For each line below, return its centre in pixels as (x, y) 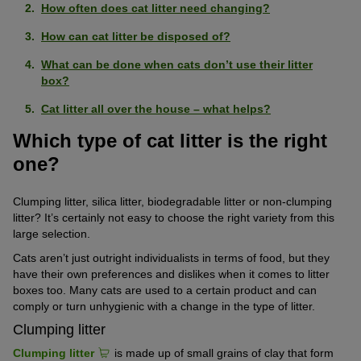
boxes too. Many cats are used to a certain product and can (165, 290)
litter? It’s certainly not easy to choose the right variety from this (174, 217)
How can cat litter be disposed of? (136, 37)
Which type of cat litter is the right (170, 141)
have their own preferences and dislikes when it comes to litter (171, 274)
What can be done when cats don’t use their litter (177, 65)
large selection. (52, 233)
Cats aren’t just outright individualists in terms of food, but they (171, 257)
